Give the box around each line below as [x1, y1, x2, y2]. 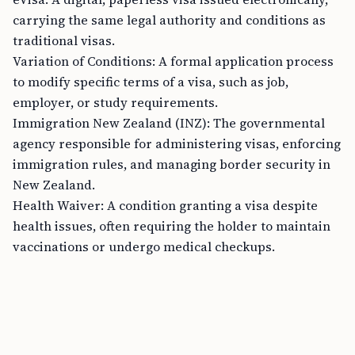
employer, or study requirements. [13, 94, 218, 111]
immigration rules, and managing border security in [13, 155, 330, 173]
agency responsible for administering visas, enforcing [13, 135, 341, 152]
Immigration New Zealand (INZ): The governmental [13, 114, 325, 132]
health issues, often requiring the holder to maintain [13, 217, 330, 235]
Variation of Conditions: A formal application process [13, 52, 334, 70]
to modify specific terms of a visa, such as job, [13, 73, 288, 90]
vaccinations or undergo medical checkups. [13, 238, 275, 255]
